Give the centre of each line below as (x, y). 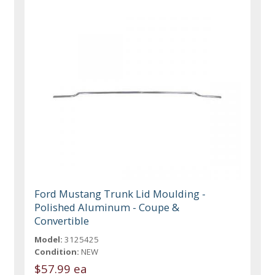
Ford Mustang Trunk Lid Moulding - (120, 194)
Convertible (62, 221)
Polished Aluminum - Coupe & (107, 207)
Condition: (57, 252)
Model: (49, 240)
